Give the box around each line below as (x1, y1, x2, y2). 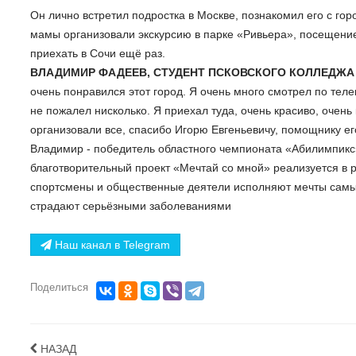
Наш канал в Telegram (52, 238, 170, 251)
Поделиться (30, 281, 88, 293)
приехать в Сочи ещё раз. (30, 46, 165, 60)
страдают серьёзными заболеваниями (30, 199, 231, 212)
